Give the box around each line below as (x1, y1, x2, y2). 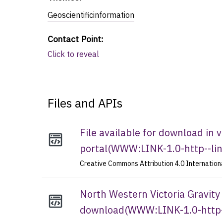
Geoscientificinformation (48, 9, 134, 20)
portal (80, 141, 108, 155)
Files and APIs (48, 95, 122, 111)
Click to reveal (48, 49, 99, 59)
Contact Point (48, 33, 101, 45)
